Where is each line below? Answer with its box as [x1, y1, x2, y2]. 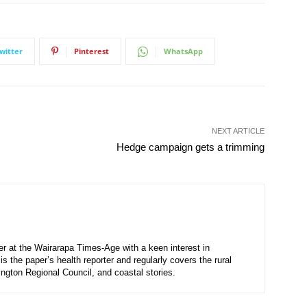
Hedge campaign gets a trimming [116, 141, 265, 153]
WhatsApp [164, 46, 203, 56]
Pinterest [74, 46, 109, 56]
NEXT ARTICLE [211, 127, 265, 135]
